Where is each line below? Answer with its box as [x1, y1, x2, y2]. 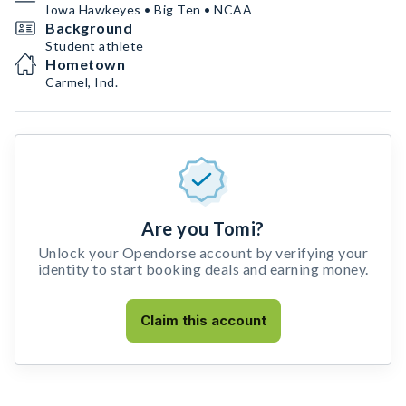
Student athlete [45, 38, 144, 53]
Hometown [45, 55, 125, 72]
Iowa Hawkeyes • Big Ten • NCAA [45, 2, 252, 17]
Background [45, 19, 132, 36]
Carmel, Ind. [45, 74, 118, 90]
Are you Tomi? [141, 217, 265, 239]
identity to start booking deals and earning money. [37, 260, 369, 277]
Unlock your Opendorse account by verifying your [37, 244, 369, 261]
